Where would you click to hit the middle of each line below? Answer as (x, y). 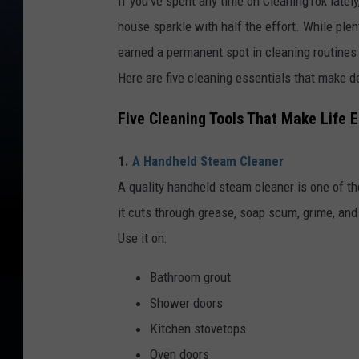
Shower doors (186, 303)
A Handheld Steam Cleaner (208, 161)
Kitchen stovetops (198, 329)
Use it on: (142, 238)
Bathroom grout (190, 277)
